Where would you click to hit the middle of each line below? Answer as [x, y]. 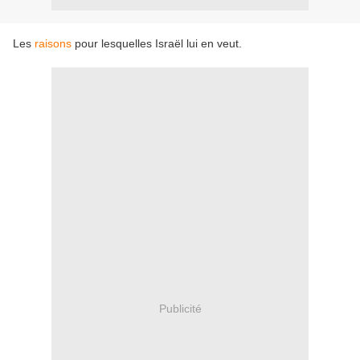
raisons [53, 43]
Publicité [180, 308]
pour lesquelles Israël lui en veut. [157, 43]
